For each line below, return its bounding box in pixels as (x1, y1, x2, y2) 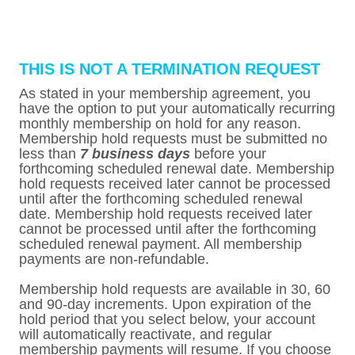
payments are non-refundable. (19, 251, 209, 267)
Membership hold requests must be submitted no (19, 131, 327, 147)
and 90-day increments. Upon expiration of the (19, 296, 311, 312)
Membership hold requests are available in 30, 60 (19, 281, 330, 297)
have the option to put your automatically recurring (19, 101, 335, 116)
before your (190, 146, 266, 162)
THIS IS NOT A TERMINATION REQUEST (19, 60, 320, 78)
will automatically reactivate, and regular (19, 326, 272, 342)
